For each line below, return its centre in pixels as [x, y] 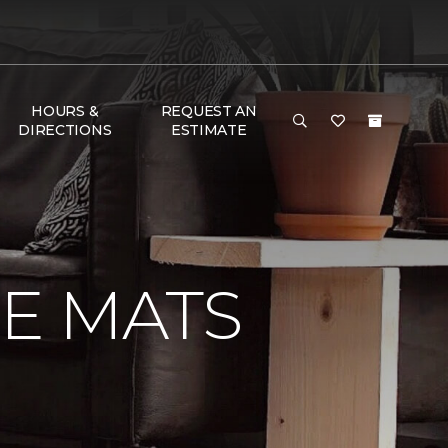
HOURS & [65, 111]
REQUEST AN [208, 111]
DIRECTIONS [65, 130]
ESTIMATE [208, 130]
